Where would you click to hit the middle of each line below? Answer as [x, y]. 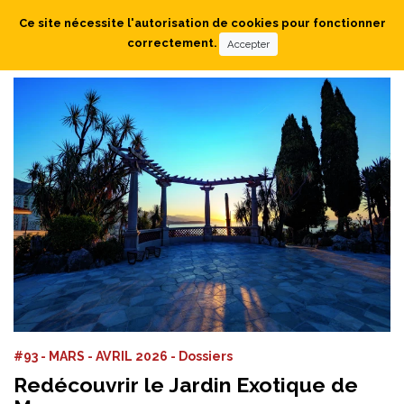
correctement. [173, 43]
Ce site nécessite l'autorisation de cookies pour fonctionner [202, 23]
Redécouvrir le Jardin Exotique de [186, 385]
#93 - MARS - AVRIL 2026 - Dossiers [123, 357]
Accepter [248, 44]
